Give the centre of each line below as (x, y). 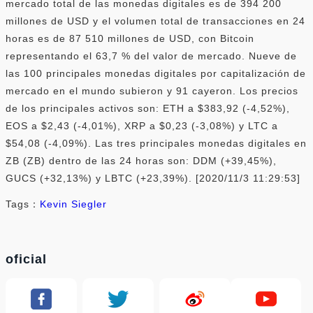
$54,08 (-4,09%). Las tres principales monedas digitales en (156, 143)
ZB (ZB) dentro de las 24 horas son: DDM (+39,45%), (141, 160)
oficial (26, 259)
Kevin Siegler (73, 204)
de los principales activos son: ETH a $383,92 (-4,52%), (148, 108)
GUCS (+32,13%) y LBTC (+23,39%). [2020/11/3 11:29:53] (153, 178)
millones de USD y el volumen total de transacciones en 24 (155, 21)
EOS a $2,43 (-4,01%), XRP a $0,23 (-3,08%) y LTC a (142, 125)
